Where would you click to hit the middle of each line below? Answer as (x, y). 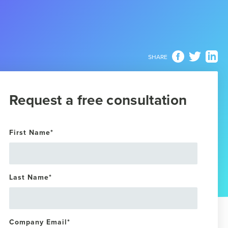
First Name (30, 132)
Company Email (38, 222)
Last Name (29, 177)
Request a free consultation (98, 100)
